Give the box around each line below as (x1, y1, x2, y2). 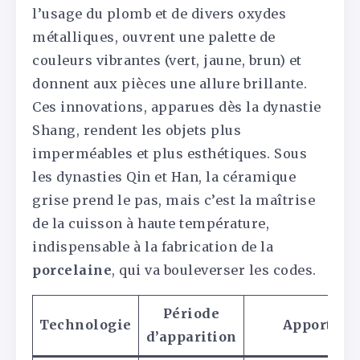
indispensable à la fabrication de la (32, 239, 273, 256)
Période (162, 305, 220, 322)
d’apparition (145, 329, 237, 346)
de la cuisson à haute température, (32, 215, 269, 232)
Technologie (39, 317, 132, 333)
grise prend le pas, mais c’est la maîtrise (32, 192, 315, 209)
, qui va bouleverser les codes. (112, 262, 317, 279)
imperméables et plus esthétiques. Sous (32, 145, 307, 162)
